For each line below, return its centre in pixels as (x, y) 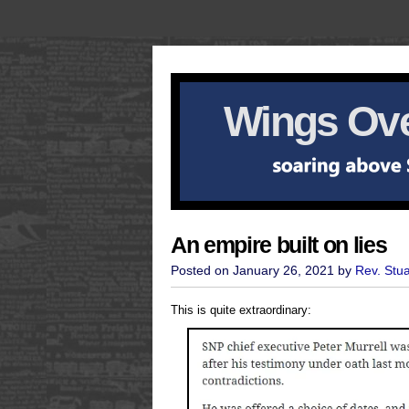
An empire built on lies (279, 245)
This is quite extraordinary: (241, 310)
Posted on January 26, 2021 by (263, 270)
